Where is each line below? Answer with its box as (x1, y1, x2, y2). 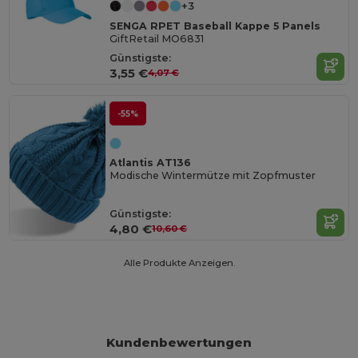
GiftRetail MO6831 (109, 33, 205, 46)
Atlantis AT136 (109, 157, 192, 169)
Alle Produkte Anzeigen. (123, 257, 235, 269)
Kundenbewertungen (106, 335, 253, 351)
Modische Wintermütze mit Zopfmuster (109, 169, 316, 182)
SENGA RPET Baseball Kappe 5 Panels (109, 19, 321, 32)
